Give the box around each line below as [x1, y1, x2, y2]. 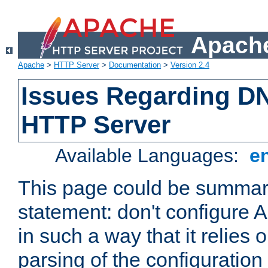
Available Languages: [55, 145, 245, 167]
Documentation [109, 60, 161, 70]
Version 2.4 [170, 60, 209, 70]
